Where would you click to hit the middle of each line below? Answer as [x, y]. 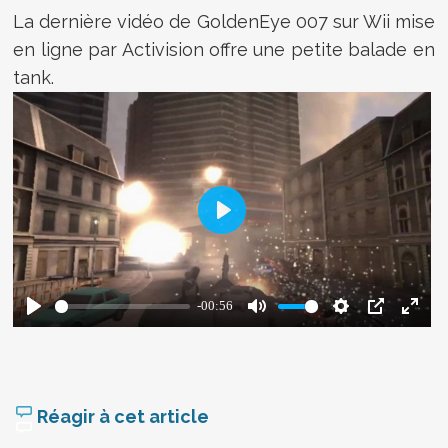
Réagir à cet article [121, 417]
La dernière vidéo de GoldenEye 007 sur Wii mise [224, 21]
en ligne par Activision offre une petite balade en [224, 49]
